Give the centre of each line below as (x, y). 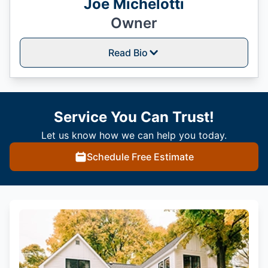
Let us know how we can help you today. (134, 135)
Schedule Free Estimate (140, 156)
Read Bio (128, 52)
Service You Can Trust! (134, 117)
